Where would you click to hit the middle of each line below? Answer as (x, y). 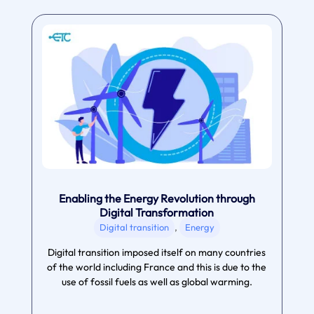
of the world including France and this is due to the (157, 267)
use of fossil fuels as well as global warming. (157, 281)
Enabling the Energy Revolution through (157, 198)
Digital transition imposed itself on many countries (157, 252)
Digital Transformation (157, 212)
